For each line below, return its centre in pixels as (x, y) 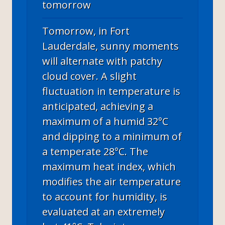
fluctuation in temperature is (111, 91)
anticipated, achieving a (98, 106)
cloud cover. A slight (89, 76)
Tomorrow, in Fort (86, 31)
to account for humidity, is (105, 196)
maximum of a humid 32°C (105, 121)
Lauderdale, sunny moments (110, 46)
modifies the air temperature (111, 181)
